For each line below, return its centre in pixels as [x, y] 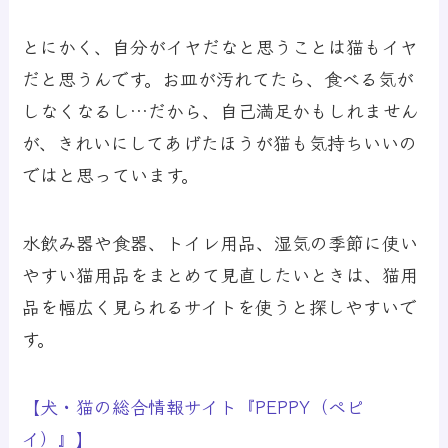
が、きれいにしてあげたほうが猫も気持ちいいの [220, 142]
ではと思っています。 [111, 174]
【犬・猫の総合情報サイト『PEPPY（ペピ [193, 406]
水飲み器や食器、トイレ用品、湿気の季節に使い [220, 242]
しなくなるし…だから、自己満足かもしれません [221, 110]
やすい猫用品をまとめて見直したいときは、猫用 [220, 274]
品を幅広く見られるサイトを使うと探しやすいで [220, 306]
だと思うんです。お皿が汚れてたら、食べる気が [218, 78]
